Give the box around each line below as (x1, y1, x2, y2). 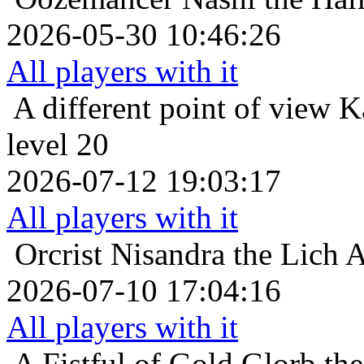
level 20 (6, 126, 109, 162)
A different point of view (13, 89, 331, 125)
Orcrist (15, 236, 102, 271)
